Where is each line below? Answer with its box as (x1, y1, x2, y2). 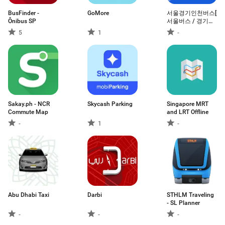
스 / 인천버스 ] (167, 26, 205, 33)
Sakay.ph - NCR (8, 100, 50, 107)
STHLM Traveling (167, 191, 214, 198)
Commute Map (8, 108, 48, 116)
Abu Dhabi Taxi (8, 191, 49, 198)
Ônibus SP (8, 18, 36, 25)
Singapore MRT (167, 100, 208, 107)
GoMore (87, 10, 109, 17)
